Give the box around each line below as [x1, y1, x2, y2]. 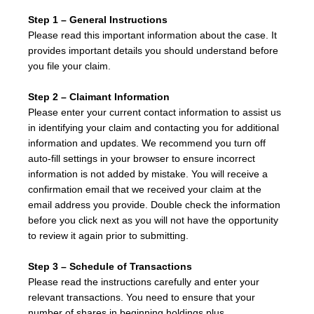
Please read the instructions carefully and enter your [28, 276, 259, 287]
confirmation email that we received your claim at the [28, 184, 261, 195]
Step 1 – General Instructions [28, 14, 168, 25]
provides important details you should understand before [28, 45, 278, 56]
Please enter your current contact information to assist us [28, 107, 281, 118]
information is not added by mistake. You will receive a [28, 168, 268, 179]
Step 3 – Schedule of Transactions [28, 261, 192, 272]
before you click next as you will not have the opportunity [28, 214, 278, 226]
